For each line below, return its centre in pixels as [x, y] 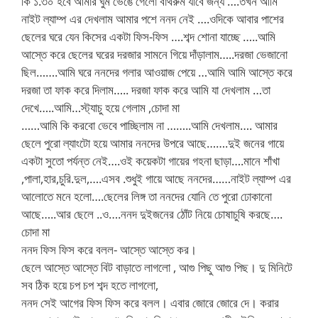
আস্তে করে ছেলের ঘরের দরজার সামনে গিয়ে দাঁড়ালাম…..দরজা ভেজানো [154, 54]
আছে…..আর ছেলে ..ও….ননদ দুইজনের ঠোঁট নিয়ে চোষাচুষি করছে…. [152, 214]
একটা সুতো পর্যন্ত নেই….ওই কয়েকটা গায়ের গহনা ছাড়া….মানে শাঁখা [150, 161]
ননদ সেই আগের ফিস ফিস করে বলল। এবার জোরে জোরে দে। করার [150, 303]
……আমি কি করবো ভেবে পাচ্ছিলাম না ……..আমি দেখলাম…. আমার [149, 125]
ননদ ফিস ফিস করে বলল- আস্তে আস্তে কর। [109, 250]
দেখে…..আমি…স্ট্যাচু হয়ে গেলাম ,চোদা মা [100, 108]
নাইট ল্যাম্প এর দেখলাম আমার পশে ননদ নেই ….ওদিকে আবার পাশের [153, 19]
